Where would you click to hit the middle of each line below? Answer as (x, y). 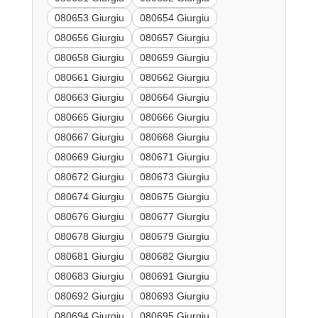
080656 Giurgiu (89, 38)
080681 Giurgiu (89, 257)
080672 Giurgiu (89, 177)
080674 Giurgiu (89, 197)
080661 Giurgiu (89, 78)
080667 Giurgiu (89, 137)
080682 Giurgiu (174, 257)
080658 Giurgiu (89, 58)
